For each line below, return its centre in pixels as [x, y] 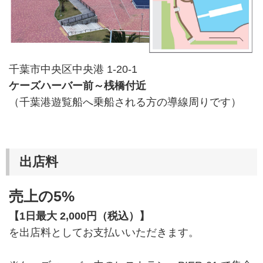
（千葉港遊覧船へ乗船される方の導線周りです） [125, 102]
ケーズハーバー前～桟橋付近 [77, 86]
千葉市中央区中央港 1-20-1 [73, 70]
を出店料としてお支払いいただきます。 [104, 233]
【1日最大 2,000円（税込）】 [79, 216]
